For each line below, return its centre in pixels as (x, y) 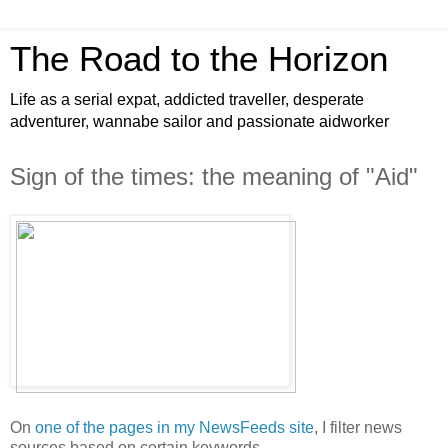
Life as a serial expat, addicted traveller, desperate (187, 99)
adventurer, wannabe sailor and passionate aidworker (199, 121)
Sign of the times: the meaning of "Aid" (214, 176)
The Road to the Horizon (199, 59)
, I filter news (358, 427)
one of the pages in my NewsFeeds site (174, 427)
